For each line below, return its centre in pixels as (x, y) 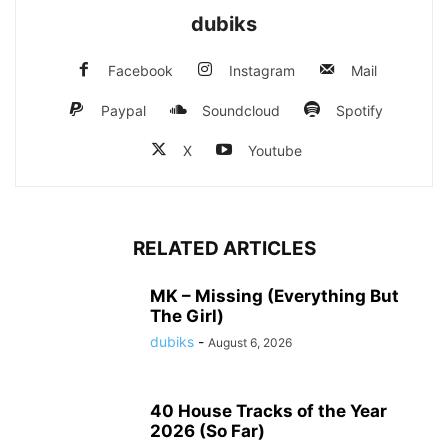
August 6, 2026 (250, 342)
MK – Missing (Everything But (274, 296)
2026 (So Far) (207, 431)
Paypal (123, 110)
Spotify (359, 110)
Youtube (274, 150)
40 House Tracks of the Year (268, 411)
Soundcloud (241, 110)
